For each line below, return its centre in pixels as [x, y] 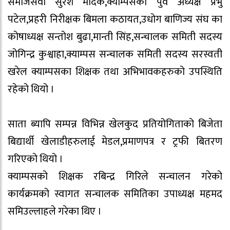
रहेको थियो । [31, 90]
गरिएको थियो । [35, 159]
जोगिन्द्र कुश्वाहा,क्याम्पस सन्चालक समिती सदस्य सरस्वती [115, 55]
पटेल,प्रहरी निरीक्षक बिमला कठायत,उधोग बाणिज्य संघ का [115, 20]
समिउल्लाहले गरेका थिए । [55, 212]
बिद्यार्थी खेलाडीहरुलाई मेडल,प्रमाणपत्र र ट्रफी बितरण [115, 142]
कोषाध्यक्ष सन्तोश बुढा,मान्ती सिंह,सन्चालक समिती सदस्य [115, 37]
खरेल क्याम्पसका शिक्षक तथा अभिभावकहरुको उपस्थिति [115, 72]
